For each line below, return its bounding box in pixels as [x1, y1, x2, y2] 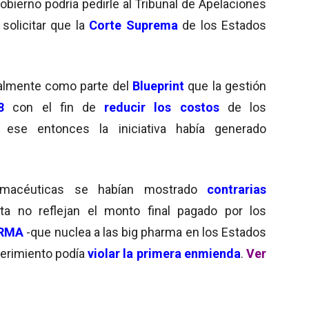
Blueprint [132, 78, 184, 93]
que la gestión [184, 78, 266, 93]
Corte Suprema [89, 17, 178, 32]
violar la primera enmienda [88, 246, 241, 261]
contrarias [207, 181, 267, 197]
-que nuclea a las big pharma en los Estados [26, 224, 267, 239]
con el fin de [4, 99, 105, 114]
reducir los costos [104, 99, 219, 114]
